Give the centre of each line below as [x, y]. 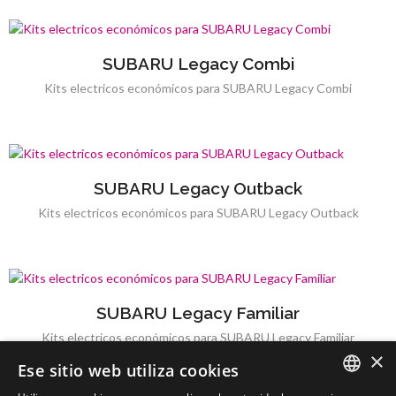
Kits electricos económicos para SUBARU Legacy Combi [198, 88]
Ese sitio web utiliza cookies [129, 370]
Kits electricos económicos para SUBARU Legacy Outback [198, 213]
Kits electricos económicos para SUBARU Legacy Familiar [198, 337]
